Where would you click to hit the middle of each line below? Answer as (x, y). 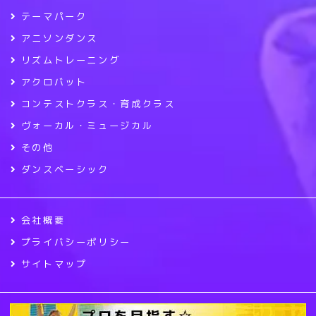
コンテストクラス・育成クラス (98, 104)
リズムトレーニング (71, 60)
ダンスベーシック (65, 169)
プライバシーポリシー (76, 242)
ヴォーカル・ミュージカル (87, 126)
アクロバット (54, 82)
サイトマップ (54, 264)
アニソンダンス (59, 38)
